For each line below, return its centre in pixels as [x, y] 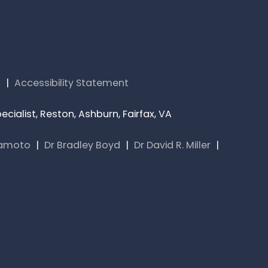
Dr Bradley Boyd [82, 145]
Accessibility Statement [71, 83]
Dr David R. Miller [172, 145]
